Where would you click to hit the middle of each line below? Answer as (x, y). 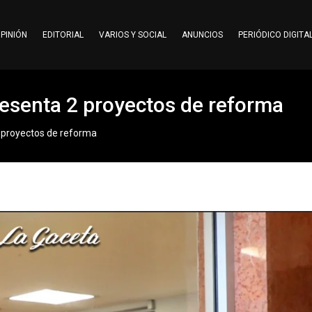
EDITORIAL (63, 35)
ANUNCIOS (202, 35)
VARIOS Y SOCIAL (132, 35)
